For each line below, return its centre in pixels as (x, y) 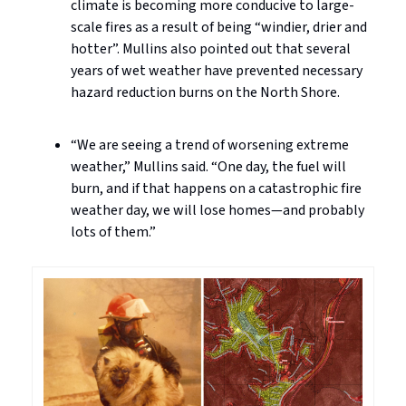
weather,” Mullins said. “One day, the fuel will (208, 167)
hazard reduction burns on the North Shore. (205, 93)
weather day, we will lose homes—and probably (217, 211)
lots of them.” (113, 232)
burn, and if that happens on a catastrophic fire (216, 189)
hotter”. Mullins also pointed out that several (211, 49)
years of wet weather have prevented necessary (217, 71)
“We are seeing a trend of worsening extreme (210, 145)
